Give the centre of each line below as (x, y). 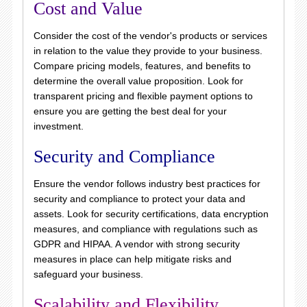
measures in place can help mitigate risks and (132, 259)
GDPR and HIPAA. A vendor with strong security (136, 244)
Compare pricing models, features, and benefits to (142, 65)
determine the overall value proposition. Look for (138, 81)
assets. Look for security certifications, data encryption (151, 213)
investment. (58, 126)
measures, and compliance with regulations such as (145, 229)
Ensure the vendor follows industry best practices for (147, 183)
